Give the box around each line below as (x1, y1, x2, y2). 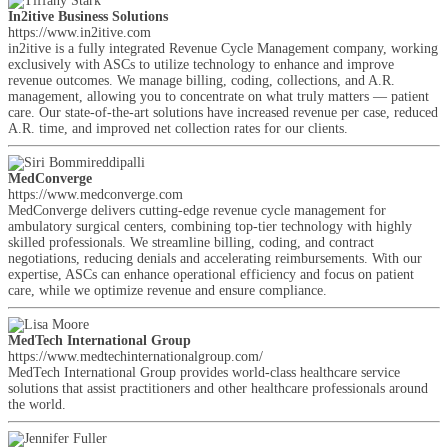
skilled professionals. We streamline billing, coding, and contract (8, 235, 374, 250)
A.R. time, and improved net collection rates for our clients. (8, 121, 348, 136)
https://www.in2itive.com (8, 25, 151, 40)
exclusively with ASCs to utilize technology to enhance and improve (8, 57, 394, 72)
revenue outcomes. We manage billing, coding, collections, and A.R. (8, 73, 395, 88)
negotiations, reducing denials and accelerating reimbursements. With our (8, 251, 422, 266)
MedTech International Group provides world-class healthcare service (8, 365, 400, 380)
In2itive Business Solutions (8, 9, 168, 24)
